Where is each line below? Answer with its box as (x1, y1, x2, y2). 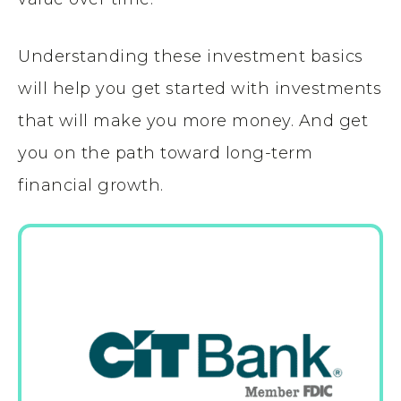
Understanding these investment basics (18, 47, 363, 67)
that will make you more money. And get (18, 111, 368, 132)
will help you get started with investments (18, 79, 381, 99)
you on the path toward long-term (18, 143, 312, 164)
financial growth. (18, 175, 164, 196)
